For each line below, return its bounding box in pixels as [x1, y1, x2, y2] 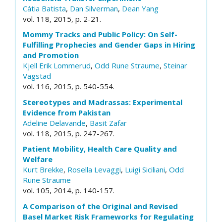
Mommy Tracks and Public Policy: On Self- [23, 29, 177, 39]
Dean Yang [122, 3, 159, 13]
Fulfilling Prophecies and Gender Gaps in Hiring [23, 40, 195, 50]
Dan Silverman [70, 3, 118, 13]
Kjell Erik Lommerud [23, 60, 91, 70]
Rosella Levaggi [67, 165, 121, 174]
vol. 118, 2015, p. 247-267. [23, 128, 114, 138]
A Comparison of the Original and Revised [23, 201, 178, 211]
